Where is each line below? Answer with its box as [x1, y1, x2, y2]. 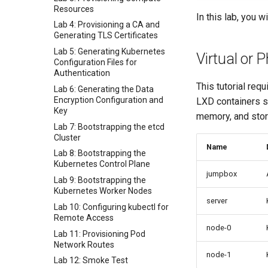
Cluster [54, 132, 81, 142]
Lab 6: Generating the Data [54, 84, 154, 94]
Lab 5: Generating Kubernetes [54, 47, 165, 56]
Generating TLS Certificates [54, 31, 158, 41]
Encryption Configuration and [54, 95, 163, 105]
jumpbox [206, 169, 237, 178]
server [206, 196, 227, 205]
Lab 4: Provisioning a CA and [54, 20, 160, 30]
